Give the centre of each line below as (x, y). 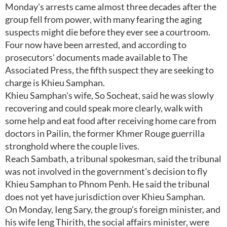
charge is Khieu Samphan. (55, 83)
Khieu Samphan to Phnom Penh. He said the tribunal (107, 184)
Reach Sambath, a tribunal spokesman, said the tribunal (113, 159)
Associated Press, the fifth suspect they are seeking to (109, 70)
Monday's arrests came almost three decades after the (111, 7)
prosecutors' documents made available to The (96, 57)
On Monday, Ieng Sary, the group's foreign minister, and (113, 209)
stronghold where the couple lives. (72, 146)
